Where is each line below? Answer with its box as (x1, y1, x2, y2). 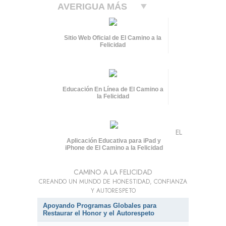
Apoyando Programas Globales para (43, 201, 156, 209)
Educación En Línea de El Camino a (62, 85, 163, 93)
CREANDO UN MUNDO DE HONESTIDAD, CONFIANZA (39, 177, 187, 186)
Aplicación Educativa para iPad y (67, 137, 161, 144)
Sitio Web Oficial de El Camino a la (64, 34, 161, 41)
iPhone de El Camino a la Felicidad (65, 144, 163, 151)
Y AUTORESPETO (90, 186, 136, 195)
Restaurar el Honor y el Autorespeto (43, 209, 154, 217)
